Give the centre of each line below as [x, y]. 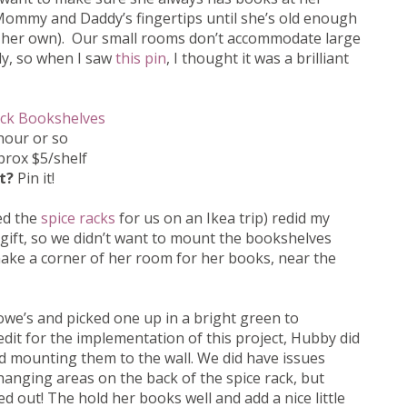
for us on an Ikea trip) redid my [223, 218]
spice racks [78, 218]
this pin [141, 59]
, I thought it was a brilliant [258, 59]
